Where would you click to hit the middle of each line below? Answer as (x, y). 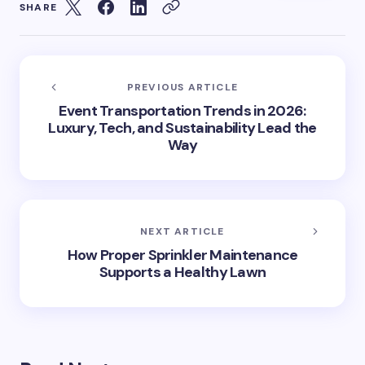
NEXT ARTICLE (182, 231)
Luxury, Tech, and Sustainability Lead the (182, 128)
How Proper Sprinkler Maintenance (182, 255)
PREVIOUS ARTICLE (182, 87)
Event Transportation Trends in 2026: (182, 111)
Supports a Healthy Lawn (182, 272)
